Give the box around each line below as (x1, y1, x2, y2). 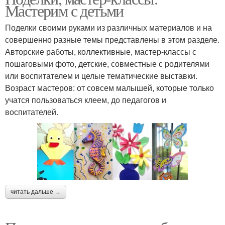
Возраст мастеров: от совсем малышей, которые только (5, 82, 214, 94)
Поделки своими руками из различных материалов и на (5, 22, 212, 34)
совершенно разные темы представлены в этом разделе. (5, 34, 219, 46)
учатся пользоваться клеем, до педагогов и (5, 94, 166, 106)
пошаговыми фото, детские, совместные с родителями (5, 58, 209, 70)
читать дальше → (11, 188, 61, 195)
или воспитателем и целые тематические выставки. (5, 70, 197, 82)
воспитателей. (5, 106, 58, 118)
